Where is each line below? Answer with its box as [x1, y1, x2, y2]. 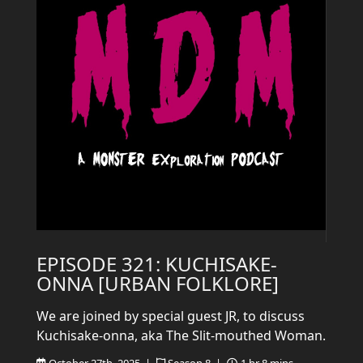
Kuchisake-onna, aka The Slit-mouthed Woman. [36, 327, 326, 344]
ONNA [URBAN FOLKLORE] [36, 270, 279, 297]
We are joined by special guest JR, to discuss [36, 307, 305, 325]
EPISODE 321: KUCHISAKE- [36, 250, 277, 277]
